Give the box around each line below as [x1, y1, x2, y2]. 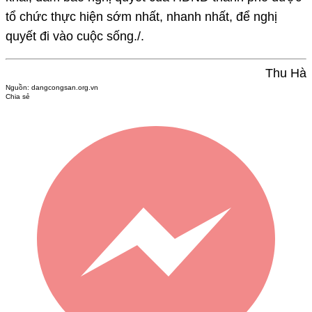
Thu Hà [265, 65, 306, 80]
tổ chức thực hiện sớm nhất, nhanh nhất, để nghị [6, 9, 277, 24]
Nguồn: [6, 83, 31, 91]
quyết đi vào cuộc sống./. [6, 29, 144, 43]
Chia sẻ [6, 92, 30, 100]
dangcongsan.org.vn [31, 83, 98, 91]
